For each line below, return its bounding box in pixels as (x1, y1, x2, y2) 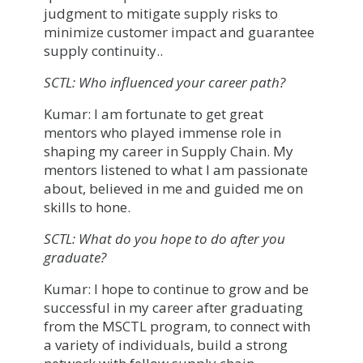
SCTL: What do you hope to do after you (44, 228, 285, 248)
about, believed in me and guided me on (44, 178, 303, 198)
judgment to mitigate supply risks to (44, 3, 278, 23)
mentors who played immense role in (44, 122, 281, 142)
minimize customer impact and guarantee (44, 22, 314, 41)
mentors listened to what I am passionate (44, 160, 308, 179)
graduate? (44, 247, 106, 267)
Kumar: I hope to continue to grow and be (44, 279, 309, 298)
